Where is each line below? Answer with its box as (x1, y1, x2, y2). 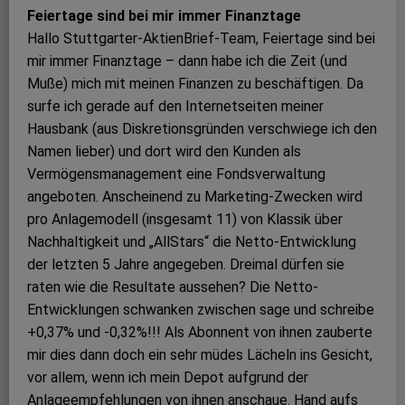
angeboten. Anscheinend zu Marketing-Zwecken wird (27, 188, 363, 206)
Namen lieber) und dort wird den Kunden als (27, 143, 301, 161)
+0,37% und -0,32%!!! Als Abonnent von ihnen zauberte (27, 324, 372, 342)
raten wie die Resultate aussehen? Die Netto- (27, 278, 318, 297)
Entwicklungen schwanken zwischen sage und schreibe (27, 301, 374, 319)
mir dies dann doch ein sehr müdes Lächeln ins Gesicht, (27, 346, 372, 364)
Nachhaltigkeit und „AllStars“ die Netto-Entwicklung (27, 233, 356, 251)
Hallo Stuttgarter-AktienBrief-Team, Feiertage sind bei (27, 30, 375, 48)
